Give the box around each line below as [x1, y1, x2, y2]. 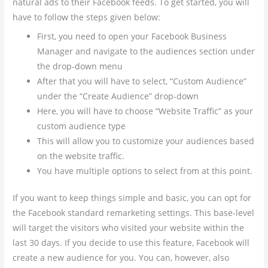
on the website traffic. [37, 150, 125, 162]
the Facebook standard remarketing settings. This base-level [13, 207, 255, 219]
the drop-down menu [37, 60, 123, 72]
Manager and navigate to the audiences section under [37, 45, 255, 57]
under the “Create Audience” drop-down [37, 90, 199, 102]
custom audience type [37, 120, 126, 132]
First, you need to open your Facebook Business [37, 30, 227, 42]
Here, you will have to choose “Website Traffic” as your [37, 105, 254, 117]
